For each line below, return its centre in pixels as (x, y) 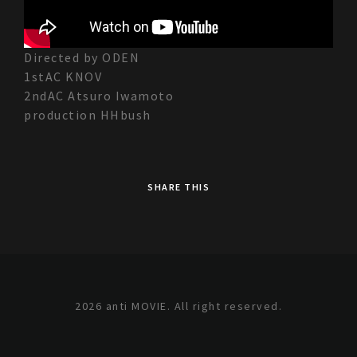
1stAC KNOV (63, 77)
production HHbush (88, 115)
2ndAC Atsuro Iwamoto (99, 96)
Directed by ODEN (82, 58)
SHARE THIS (178, 187)
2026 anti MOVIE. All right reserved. (178, 306)
